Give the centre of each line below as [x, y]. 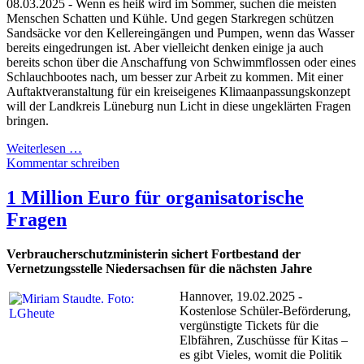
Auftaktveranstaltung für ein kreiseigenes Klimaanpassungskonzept [178, 92]
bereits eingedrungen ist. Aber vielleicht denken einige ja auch [165, 48]
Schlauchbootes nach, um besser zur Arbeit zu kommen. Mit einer [175, 77]
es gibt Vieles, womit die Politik [261, 355]
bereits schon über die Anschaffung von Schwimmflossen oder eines [181, 63]
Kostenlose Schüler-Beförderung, [265, 311]
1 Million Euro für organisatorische [155, 198]
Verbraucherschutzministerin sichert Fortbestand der [154, 254]
